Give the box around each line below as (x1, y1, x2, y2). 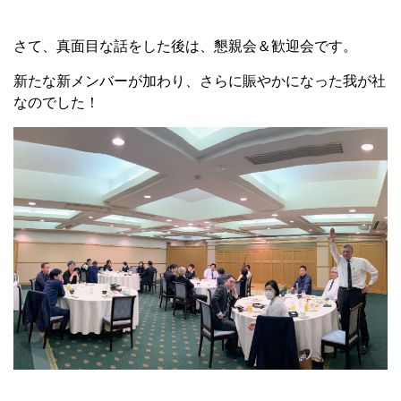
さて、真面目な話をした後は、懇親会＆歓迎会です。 (13, 38, 357, 54)
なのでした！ (13, 94, 99, 110)
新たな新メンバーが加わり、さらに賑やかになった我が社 (13, 73, 386, 89)
